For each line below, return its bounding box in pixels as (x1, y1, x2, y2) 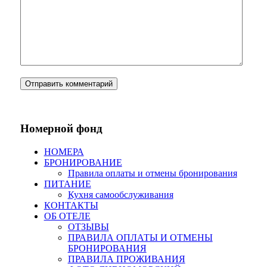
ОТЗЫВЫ (67, 222, 109, 232)
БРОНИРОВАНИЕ (44, 157, 122, 168)
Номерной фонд (20, 122, 103, 135)
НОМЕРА (44, 147, 84, 157)
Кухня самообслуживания (67, 190, 173, 200)
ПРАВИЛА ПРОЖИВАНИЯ (67, 254, 185, 265)
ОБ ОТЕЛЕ (44, 211, 91, 222)
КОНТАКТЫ (44, 200, 98, 211)
